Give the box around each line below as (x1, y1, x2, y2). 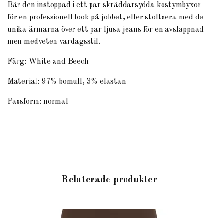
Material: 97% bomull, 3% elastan (7, 77, 126, 86)
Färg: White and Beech (7, 57, 89, 66)
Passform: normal (7, 97, 68, 106)
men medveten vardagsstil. (7, 37, 100, 46)
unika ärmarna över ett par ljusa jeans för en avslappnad (7, 25, 204, 34)
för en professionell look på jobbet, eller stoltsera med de (7, 13, 203, 21)
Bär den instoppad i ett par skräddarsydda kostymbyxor (7, 1, 201, 9)
